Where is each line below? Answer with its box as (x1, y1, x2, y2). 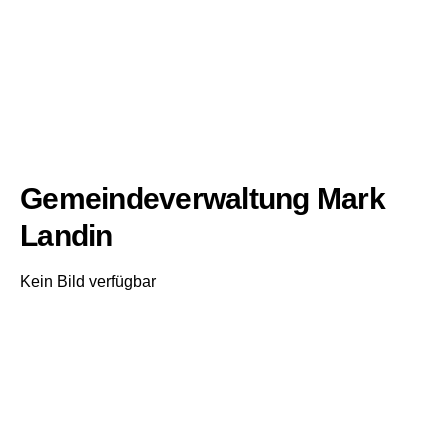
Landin (20, 218, 113, 252)
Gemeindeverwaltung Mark (20, 181, 385, 215)
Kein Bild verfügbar (20, 272, 156, 290)
